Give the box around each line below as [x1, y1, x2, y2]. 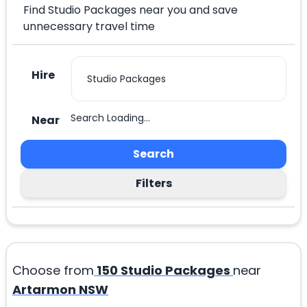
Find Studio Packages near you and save [23, 2, 238, 19]
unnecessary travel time [23, 19, 155, 35]
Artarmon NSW [12, 281, 108, 299]
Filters [135, 175, 172, 192]
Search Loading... [71, 111, 150, 125]
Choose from [12, 262, 94, 280]
